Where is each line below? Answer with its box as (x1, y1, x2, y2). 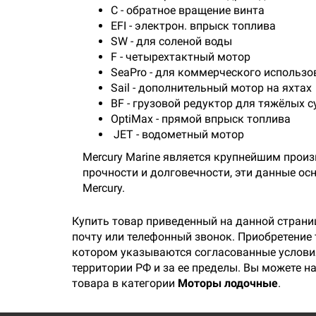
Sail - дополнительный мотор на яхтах (111, 81, 312, 95)
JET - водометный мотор (111, 128, 244, 141)
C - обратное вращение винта (111, 4, 265, 17)
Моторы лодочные (178, 276, 278, 290)
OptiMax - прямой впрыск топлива (111, 112, 291, 126)
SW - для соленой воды (111, 35, 232, 48)
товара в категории (72, 276, 178, 290)
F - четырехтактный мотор (111, 50, 250, 63)
